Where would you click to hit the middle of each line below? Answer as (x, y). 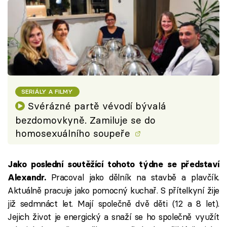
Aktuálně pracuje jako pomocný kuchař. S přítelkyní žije (113, 190)
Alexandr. (29, 177)
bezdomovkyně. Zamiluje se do (85, 121)
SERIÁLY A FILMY (47, 92)
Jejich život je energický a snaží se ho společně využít (113, 217)
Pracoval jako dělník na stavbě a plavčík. (135, 177)
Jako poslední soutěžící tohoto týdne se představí (113, 164)
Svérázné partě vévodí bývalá (97, 106)
